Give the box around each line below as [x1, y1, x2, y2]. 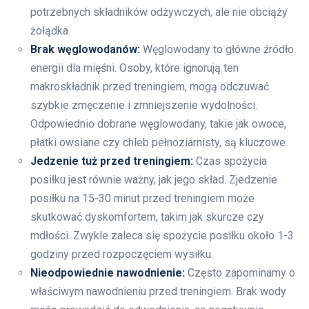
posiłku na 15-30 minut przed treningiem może [30, 192, 255, 206]
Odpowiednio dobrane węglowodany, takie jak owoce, [30, 117, 286, 131]
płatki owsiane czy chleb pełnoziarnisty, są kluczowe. [30, 136, 288, 150]
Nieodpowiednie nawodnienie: [30, 266, 185, 280]
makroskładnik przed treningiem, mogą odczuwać [30, 80, 269, 94]
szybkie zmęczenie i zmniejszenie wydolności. [30, 99, 257, 112]
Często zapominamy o [185, 266, 295, 280]
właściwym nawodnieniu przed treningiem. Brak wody [30, 285, 286, 299]
